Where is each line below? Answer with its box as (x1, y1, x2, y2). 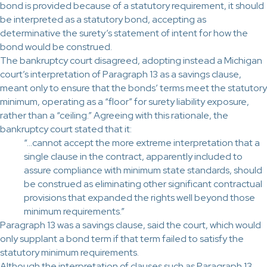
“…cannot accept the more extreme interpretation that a (24, 136, 260, 149)
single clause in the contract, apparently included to (24, 150, 243, 163)
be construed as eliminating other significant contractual (24, 178, 262, 190)
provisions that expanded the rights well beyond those (24, 191, 255, 204)
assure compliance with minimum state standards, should (24, 164, 262, 176)
